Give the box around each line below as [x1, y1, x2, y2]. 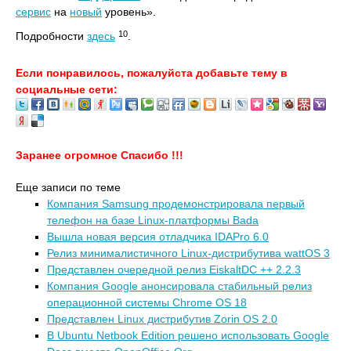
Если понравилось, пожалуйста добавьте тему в [16, 67, 288, 79]
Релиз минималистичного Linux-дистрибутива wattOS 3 [47, 247, 330, 259]
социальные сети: [16, 83, 118, 96]
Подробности [16, 30, 87, 42]
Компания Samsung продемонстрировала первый [47, 197, 305, 210]
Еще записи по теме [16, 181, 121, 194]
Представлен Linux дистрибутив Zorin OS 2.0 [47, 313, 277, 325]
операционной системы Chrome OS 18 [47, 296, 247, 309]
